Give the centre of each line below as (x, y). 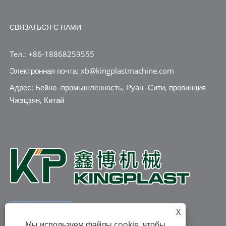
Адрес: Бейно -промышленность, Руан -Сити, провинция (107, 87)
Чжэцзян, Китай (37, 100)
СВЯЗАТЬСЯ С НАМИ (45, 27)
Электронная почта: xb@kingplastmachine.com (92, 70)
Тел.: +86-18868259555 (52, 54)
